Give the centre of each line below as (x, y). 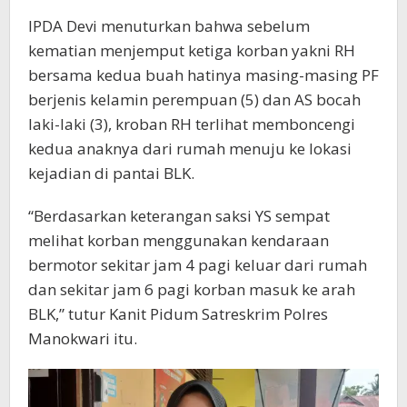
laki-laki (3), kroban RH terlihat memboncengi (192, 124)
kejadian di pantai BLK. (111, 174)
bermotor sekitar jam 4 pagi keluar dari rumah (198, 265)
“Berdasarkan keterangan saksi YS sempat (179, 216)
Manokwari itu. (83, 339)
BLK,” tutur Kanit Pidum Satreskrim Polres (178, 314)
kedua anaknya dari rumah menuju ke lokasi (190, 149)
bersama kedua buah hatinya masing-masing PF (203, 75)
